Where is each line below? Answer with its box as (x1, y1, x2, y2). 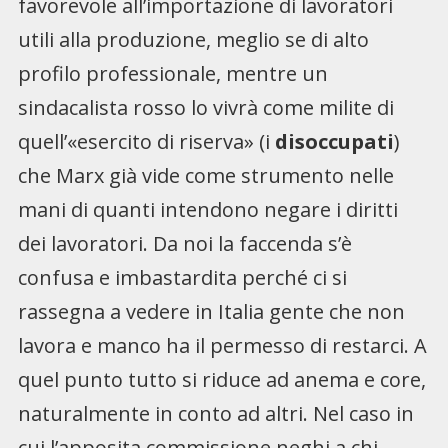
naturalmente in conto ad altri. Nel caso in (17, 400, 414, 428)
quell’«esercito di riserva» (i (17, 128, 275, 156)
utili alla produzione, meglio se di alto (17, 26, 369, 54)
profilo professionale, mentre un (17, 60, 328, 88)
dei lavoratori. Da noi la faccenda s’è (17, 230, 352, 258)
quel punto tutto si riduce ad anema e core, (17, 366, 426, 394)
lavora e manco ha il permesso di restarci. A (17, 332, 427, 360)
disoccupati (274, 128, 394, 156)
